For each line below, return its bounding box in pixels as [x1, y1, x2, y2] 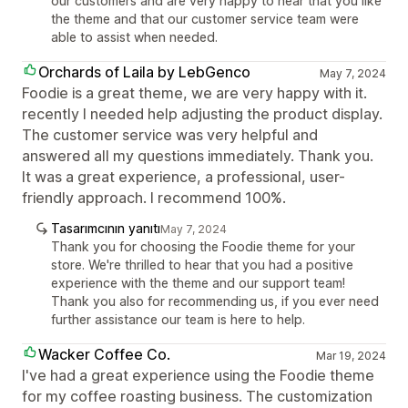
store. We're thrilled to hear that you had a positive [51, 257, 353, 272]
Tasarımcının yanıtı [51, 220, 160, 236]
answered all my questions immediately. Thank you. [22, 147, 373, 165]
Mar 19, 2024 [315, 349, 386, 362]
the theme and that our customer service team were [51, 11, 359, 26]
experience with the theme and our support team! [51, 275, 345, 291]
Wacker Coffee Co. [38, 345, 170, 363]
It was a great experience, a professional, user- [22, 168, 345, 186]
